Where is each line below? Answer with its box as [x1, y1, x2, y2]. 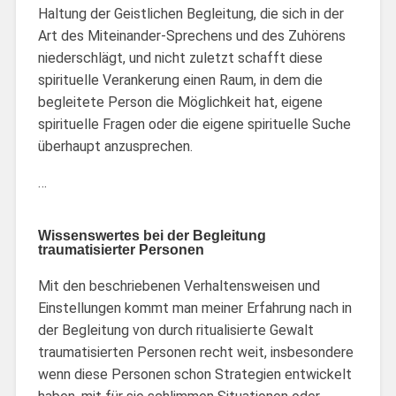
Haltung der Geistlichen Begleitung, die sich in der [37, 4, 344, 22]
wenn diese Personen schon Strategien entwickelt [37, 365, 352, 383]
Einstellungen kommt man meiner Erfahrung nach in [37, 299, 352, 316]
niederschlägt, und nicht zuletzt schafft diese [37, 49, 323, 66]
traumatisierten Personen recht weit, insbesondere [37, 343, 354, 361]
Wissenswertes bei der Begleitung [37, 227, 266, 243]
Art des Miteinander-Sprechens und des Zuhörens [37, 27, 346, 44]
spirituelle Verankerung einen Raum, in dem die [37, 71, 323, 88]
